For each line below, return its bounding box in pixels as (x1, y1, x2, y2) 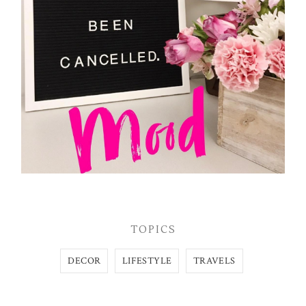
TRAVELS (193, 255, 236, 267)
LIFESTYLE (122, 255, 172, 267)
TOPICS (130, 223, 176, 236)
